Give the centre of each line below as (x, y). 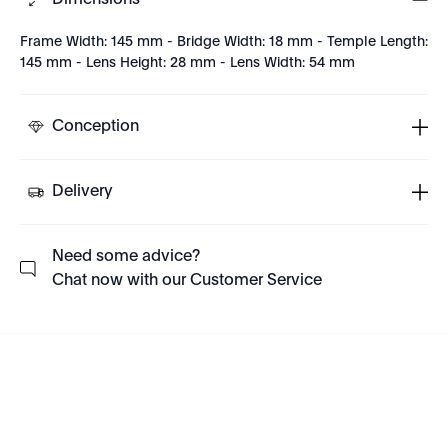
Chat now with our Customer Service (187, 281)
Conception (95, 127)
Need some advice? (126, 257)
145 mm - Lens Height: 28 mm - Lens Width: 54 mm (187, 63)
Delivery (82, 192)
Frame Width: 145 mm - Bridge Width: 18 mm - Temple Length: (224, 42)
